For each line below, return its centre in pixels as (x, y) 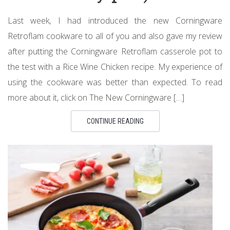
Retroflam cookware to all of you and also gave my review (115, 36)
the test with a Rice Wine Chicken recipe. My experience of (115, 67)
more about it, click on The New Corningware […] (96, 98)
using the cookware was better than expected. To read (115, 82)
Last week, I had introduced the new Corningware (115, 21)
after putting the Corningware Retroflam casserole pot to (115, 51)
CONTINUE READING (115, 121)
